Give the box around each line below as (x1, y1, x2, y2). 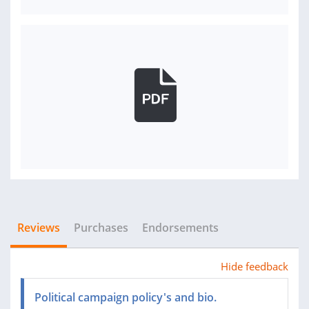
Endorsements (142, 220, 219, 235)
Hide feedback (221, 259, 288, 273)
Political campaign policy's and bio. (34, 290, 217, 305)
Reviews (17, 220, 60, 235)
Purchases (74, 220, 128, 235)
